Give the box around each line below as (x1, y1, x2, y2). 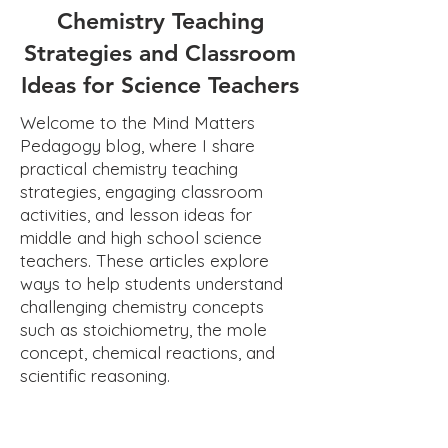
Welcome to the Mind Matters (20, 112, 255, 133)
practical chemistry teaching (20, 158, 238, 179)
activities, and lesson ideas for (20, 204, 252, 225)
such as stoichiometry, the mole (20, 319, 267, 340)
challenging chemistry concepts (20, 296, 264, 317)
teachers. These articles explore (20, 250, 269, 271)
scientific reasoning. (20, 365, 170, 386)
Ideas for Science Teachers (21, 71, 299, 99)
